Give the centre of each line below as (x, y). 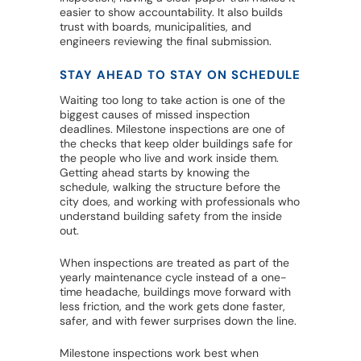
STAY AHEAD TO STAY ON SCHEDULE (180, 75)
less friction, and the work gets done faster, (172, 307)
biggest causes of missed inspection (155, 115)
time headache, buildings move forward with (175, 292)
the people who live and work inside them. (169, 158)
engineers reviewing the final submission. (166, 41)
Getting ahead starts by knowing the (155, 173)
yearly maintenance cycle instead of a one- (173, 278)
